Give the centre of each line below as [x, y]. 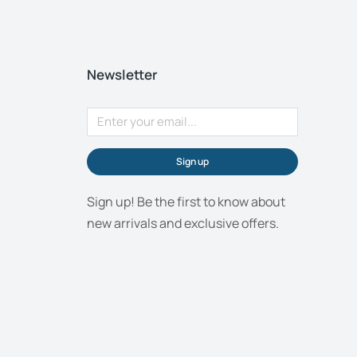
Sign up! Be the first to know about [186, 202]
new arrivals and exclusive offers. [183, 223]
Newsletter [122, 75]
